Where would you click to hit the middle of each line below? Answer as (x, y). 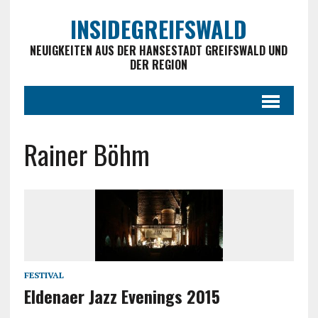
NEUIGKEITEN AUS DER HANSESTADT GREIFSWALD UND (159, 50)
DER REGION (159, 65)
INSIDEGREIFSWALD (159, 29)
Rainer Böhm (87, 154)
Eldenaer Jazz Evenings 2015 (122, 296)
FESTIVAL (44, 275)
